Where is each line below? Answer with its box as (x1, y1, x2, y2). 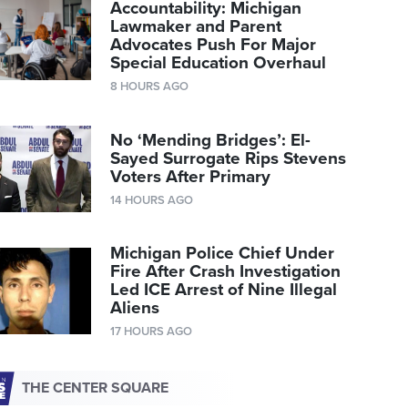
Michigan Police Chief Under (110, 243, 335, 264)
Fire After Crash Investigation (110, 261, 342, 282)
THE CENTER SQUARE (22, 378, 169, 397)
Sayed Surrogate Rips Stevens (110, 148, 347, 168)
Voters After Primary (110, 166, 271, 187)
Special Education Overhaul (110, 53, 327, 74)
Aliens (110, 298, 160, 319)
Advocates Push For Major (110, 35, 317, 56)
